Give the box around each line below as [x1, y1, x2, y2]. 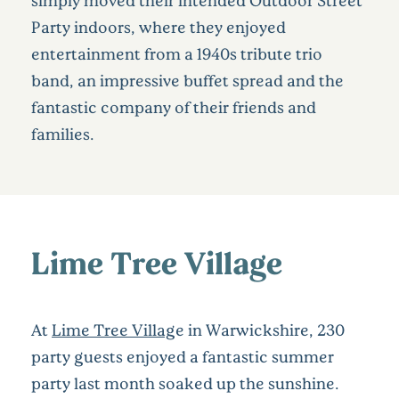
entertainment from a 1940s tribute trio [31, 43, 322, 63]
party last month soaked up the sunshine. [31, 372, 339, 393]
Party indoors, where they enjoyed [31, 16, 286, 37]
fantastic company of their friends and [31, 96, 316, 117]
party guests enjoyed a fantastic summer [31, 346, 334, 366]
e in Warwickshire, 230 [175, 319, 345, 339]
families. [31, 123, 94, 143]
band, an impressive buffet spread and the [31, 69, 344, 90]
